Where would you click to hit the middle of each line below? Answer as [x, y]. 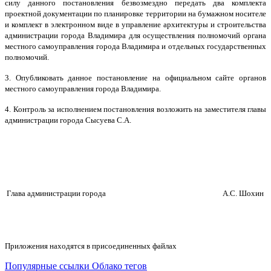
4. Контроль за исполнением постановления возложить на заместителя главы [135, 109]
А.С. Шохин [243, 193]
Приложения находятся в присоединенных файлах [91, 246]
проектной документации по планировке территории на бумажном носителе [135, 13]
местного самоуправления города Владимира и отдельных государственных [135, 46]
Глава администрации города [113, 193]
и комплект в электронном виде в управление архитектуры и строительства [135, 24]
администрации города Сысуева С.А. [68, 120]
